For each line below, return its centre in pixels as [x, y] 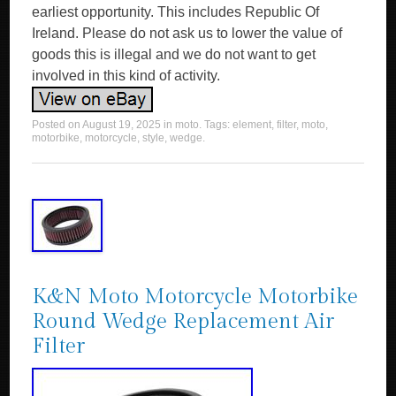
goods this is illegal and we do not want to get [174, 54]
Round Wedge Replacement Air [183, 322]
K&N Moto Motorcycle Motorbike [195, 297]
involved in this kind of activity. [126, 76]
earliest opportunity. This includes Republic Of [176, 12]
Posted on [57, 125]
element [252, 125]
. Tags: [216, 125]
